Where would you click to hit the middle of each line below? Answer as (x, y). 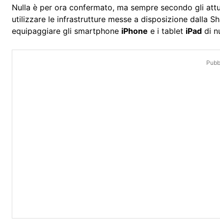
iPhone (135, 31)
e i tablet (167, 31)
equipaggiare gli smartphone (67, 31)
